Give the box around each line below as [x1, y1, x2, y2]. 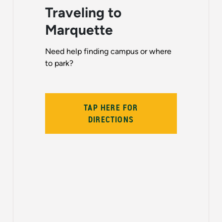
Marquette [45, 21, 113, 39]
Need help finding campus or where [45, 47, 171, 56]
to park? [45, 58, 75, 68]
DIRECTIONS [88, 114, 134, 125]
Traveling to [45, 4, 121, 21]
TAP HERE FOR [84, 102, 138, 113]
